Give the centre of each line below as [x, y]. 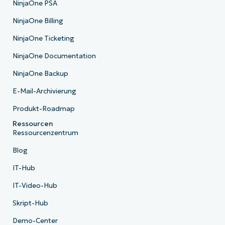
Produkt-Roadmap [43, 108]
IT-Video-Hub [35, 185]
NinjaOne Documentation [54, 56]
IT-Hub [24, 168]
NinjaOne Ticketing [43, 38]
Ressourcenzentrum [45, 133]
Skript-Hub [30, 203]
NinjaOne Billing [38, 21]
